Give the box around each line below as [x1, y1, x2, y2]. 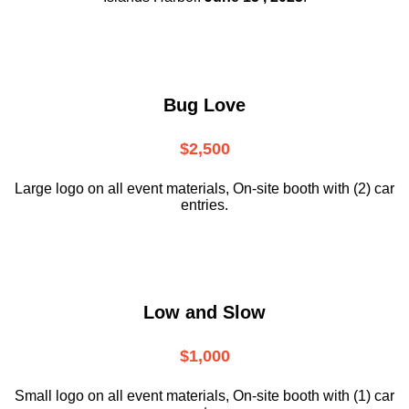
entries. [181, 197, 228, 214]
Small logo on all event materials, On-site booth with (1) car [15, 388, 394, 404]
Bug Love [163, 94, 246, 115]
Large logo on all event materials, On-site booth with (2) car [15, 181, 394, 197]
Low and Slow [143, 301, 266, 322]
